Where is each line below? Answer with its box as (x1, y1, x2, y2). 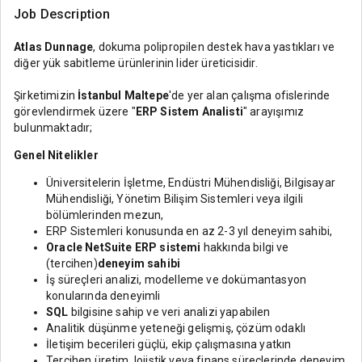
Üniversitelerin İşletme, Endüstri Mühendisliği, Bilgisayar (46, 176, 335, 189)
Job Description (14, 6, 111, 22)
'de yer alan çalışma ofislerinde (168, 89, 330, 102)
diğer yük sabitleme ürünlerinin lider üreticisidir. (14, 57, 258, 69)
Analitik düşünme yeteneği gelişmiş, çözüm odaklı (46, 322, 306, 335)
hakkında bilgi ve (203, 241, 289, 254)
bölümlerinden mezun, (46, 208, 164, 221)
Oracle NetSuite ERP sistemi (46, 241, 204, 254)
